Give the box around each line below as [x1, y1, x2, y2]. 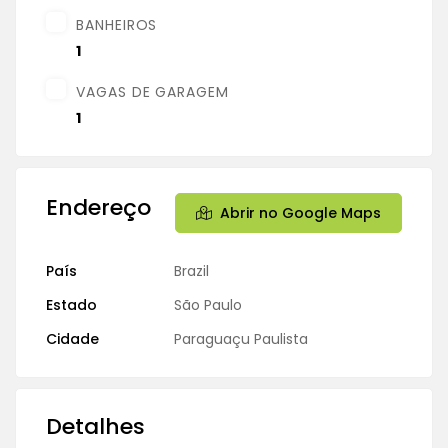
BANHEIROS [76, 14, 158, 35]
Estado [46, 294, 97, 315]
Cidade [46, 328, 99, 349]
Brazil [174, 260, 209, 281]
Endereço [46, 191, 151, 223]
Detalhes [46, 410, 145, 442]
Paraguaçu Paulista [174, 328, 308, 349]
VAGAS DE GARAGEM [76, 81, 229, 102]
